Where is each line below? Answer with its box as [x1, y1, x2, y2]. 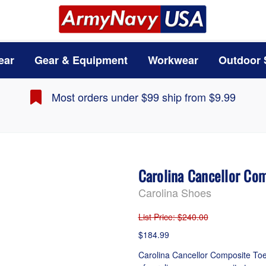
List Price [138, 211, 173, 223]
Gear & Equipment [34, 52, 128, 68]
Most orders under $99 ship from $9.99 [51, 89, 236, 105]
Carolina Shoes [138, 184, 211, 200]
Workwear [147, 52, 198, 68]
